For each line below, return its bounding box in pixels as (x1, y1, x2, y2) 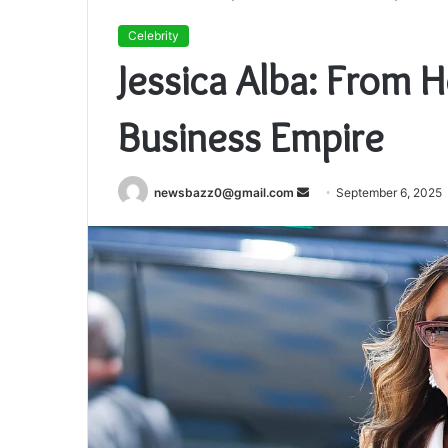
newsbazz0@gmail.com (154, 185, 294, 200)
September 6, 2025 (336, 185, 442, 200)
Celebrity (128, 28, 179, 43)
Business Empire (118, 112, 384, 162)
